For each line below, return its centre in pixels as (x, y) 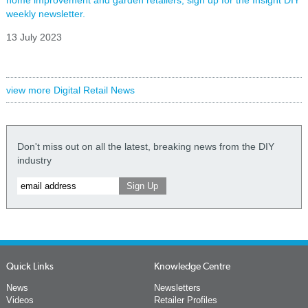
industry (34, 160)
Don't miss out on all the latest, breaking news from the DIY (145, 146)
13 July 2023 (34, 37)
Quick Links (30, 266)
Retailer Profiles (185, 300)
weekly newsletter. (45, 13)
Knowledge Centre (192, 266)
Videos (20, 300)
